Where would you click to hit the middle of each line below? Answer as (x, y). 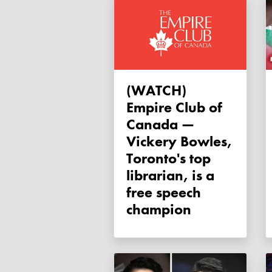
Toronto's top (168, 158)
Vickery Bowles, (179, 141)
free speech (164, 192)
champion (159, 209)
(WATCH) (136, 90)
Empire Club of (174, 107)
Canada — (160, 124)
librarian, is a (170, 175)
